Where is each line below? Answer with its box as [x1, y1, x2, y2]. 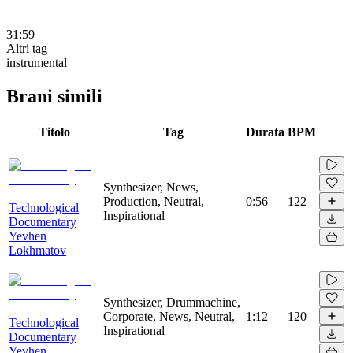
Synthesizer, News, [103, 180, 199, 194]
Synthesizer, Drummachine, [103, 295, 240, 309]
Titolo [39, 124, 70, 139]
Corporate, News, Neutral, [103, 309, 235, 323]
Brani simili [6, 85, 102, 106]
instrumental [6, 55, 67, 69]
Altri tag [6, 41, 47, 55]
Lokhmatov [9, 243, 66, 257]
